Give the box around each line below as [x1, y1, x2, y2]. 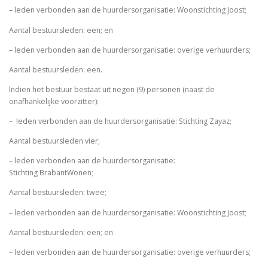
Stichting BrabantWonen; [9, 167, 95, 178]
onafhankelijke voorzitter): [9, 96, 100, 106]
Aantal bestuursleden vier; [9, 136, 102, 147]
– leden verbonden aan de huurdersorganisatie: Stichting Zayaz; [9, 116, 233, 127]
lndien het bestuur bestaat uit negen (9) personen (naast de [9, 84, 215, 95]
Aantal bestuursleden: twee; [9, 187, 108, 198]
